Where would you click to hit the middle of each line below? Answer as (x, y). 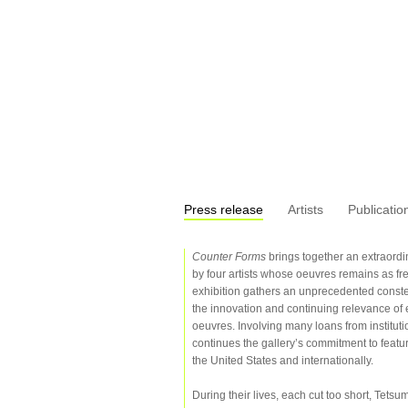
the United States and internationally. (283, 361)
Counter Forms (229, 257)
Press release (224, 209)
